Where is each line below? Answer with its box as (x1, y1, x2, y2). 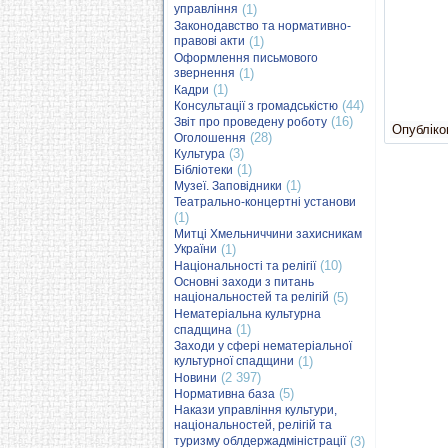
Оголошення (174, 131, 246, 145)
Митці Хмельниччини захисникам (174, 227, 362, 241)
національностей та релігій (174, 290, 329, 305)
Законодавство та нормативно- (174, 19, 351, 33)
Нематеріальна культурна (174, 307, 321, 321)
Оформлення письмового (174, 51, 318, 65)
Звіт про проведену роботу (174, 115, 327, 129)
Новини (174, 371, 217, 385)
